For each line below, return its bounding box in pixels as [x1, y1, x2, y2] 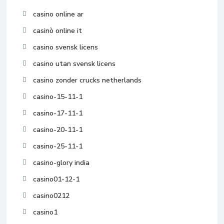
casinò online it [33, 26, 82, 35]
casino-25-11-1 [33, 141, 82, 151]
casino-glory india [33, 158, 89, 167]
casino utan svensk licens [33, 59, 115, 68]
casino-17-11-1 [33, 108, 82, 118]
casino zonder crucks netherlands [33, 75, 141, 85]
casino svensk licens [33, 42, 98, 52]
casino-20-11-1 [33, 125, 82, 134]
